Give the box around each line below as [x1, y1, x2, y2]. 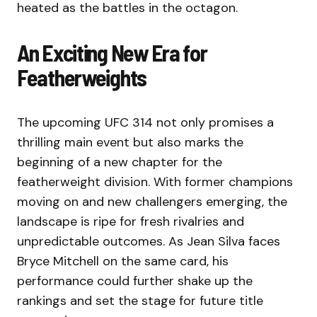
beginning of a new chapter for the [17, 154, 222, 171]
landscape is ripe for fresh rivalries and [17, 213, 244, 231]
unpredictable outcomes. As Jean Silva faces [17, 233, 280, 250]
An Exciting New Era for [17, 39, 207, 67]
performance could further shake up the [17, 272, 253, 290]
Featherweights [17, 64, 147, 91]
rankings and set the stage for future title [17, 292, 263, 310]
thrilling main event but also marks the [17, 134, 243, 151]
